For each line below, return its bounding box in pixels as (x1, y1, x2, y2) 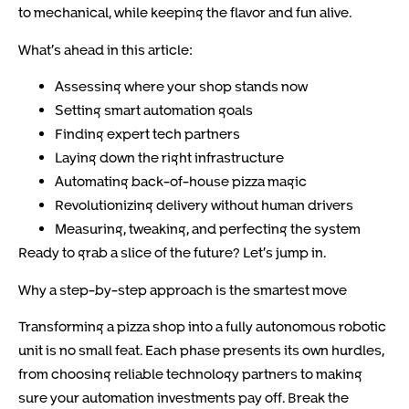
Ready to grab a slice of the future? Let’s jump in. (18, 244, 326, 261)
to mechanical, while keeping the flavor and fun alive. (18, 4, 351, 21)
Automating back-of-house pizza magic (55, 173, 307, 190)
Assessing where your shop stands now (55, 78, 308, 95)
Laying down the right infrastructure (55, 149, 284, 166)
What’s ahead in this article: (18, 40, 193, 58)
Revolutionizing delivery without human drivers (55, 196, 353, 214)
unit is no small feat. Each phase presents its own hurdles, (18, 341, 384, 358)
